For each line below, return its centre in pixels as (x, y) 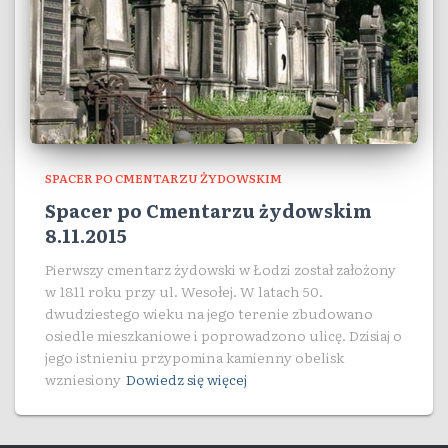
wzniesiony (83, 379)
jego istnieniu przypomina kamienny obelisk (194, 357)
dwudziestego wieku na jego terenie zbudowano (209, 313)
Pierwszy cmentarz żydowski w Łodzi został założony (220, 269)
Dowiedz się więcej (186, 379)
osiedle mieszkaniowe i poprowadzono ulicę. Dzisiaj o (223, 335)
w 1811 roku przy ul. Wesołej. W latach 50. (184, 291)
